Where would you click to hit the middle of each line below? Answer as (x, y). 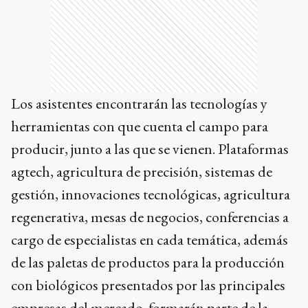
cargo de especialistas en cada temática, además (150, 240)
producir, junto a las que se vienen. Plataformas (150, 149)
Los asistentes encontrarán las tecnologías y (139, 103)
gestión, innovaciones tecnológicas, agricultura (151, 194)
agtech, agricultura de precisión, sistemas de (142, 172)
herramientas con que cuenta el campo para (140, 126)
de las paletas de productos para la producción (148, 262)
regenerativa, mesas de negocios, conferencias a (150, 217)
